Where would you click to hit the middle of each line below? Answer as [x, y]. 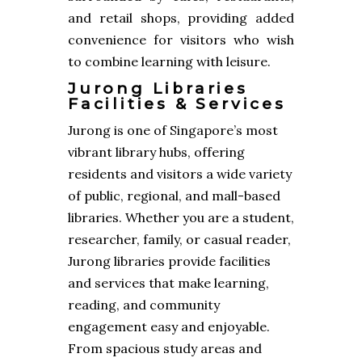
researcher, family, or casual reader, [179, 240]
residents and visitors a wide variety [180, 174]
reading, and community [144, 305]
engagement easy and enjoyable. [169, 327]
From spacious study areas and [165, 349]
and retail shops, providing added [181, 18]
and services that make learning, [168, 283]
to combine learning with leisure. [169, 62]
